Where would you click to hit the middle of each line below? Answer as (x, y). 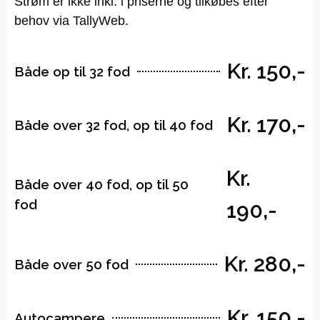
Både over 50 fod (71, 264)
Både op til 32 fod (72, 71)
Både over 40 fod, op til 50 (101, 185)
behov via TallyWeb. (71, 20)
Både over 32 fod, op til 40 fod (114, 125)
